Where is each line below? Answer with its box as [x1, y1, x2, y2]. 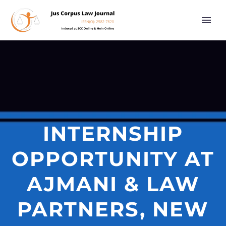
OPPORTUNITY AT [12, 146, 214, 171]
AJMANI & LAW [26, 172, 200, 196]
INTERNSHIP [43, 121, 183, 146]
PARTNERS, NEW [17, 197, 209, 221]
